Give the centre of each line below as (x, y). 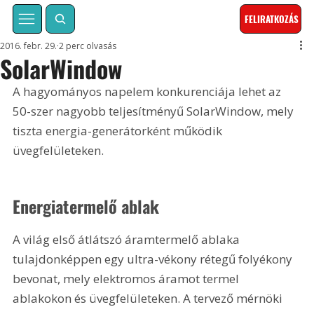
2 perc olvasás (88, 46)
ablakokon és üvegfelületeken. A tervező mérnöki (149, 298)
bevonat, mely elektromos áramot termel (128, 278)
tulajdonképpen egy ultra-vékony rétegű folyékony (154, 259)
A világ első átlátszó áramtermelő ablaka (128, 239)
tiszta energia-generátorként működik (119, 131)
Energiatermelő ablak (86, 206)
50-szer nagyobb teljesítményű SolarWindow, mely (155, 111)
